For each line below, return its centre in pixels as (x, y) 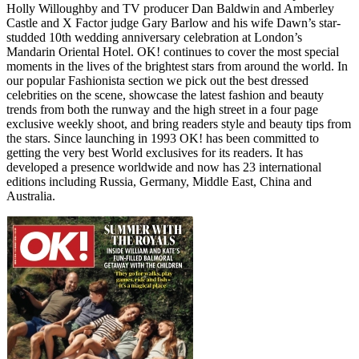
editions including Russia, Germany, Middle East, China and (159, 181)
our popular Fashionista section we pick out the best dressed (157, 80)
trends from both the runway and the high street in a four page (162, 109)
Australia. (31, 196)
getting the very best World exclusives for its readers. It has (155, 152)
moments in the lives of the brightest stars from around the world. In (177, 66)
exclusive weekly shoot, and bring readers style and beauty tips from (179, 123)
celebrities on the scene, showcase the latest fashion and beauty (165, 95)
